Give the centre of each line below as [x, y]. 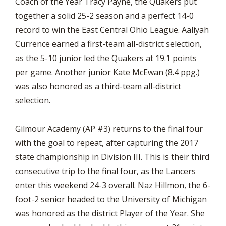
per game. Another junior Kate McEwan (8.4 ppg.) [107, 72]
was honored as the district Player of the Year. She [110, 213]
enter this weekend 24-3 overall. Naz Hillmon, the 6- [113, 185]
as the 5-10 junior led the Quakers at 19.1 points [106, 58]
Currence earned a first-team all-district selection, [108, 44]
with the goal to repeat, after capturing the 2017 [107, 143]
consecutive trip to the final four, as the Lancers [105, 171]
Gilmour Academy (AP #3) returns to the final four [109, 129]
